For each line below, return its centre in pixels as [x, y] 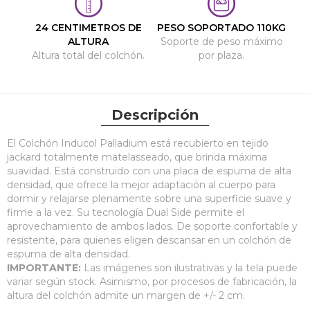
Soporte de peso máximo [221, 42]
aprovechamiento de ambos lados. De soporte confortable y [152, 226]
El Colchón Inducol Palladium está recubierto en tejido [138, 143]
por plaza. [222, 55]
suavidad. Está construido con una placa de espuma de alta [149, 171]
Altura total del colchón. [89, 55]
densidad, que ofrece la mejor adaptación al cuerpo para [141, 185]
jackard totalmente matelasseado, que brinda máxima [137, 157]
